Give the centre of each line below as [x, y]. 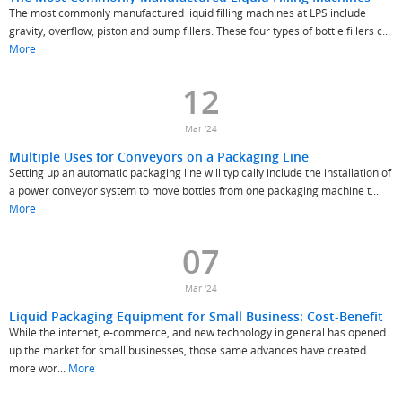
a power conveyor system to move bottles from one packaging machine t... [194, 190]
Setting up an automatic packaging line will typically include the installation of [200, 172]
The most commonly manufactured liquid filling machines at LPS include [188, 13]
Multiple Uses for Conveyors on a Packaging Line [159, 157]
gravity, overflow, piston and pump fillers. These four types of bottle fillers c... [200, 31]
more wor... [39, 368]
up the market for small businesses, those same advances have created [188, 350]
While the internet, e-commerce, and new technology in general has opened [197, 332]
